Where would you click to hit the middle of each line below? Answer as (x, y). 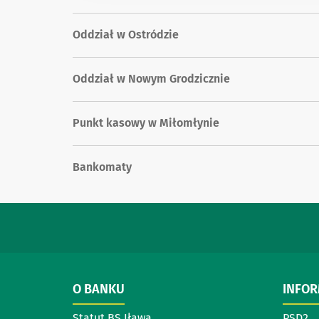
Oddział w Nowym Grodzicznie (151, 78)
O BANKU (99, 289)
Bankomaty (102, 167)
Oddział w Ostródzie (126, 35)
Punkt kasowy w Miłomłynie (146, 122)
